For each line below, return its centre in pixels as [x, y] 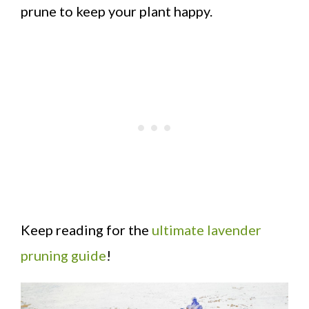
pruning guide [63, 255]
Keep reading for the [86, 229]
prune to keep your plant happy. [117, 11]
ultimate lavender [207, 229]
